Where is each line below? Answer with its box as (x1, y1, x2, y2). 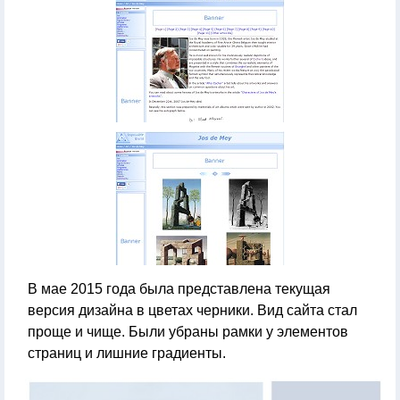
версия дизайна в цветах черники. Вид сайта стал (28, 303, 357, 318)
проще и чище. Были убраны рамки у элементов (28, 324, 348, 339)
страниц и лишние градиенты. (28, 346, 226, 361)
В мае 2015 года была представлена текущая (28, 281, 330, 296)
